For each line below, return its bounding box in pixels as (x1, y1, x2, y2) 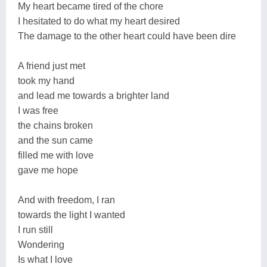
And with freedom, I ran (18, 194, 115, 205)
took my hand (18, 75, 74, 86)
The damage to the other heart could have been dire (18, 30, 236, 41)
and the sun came (18, 135, 93, 145)
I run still (18, 224, 53, 235)
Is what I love (18, 254, 73, 265)
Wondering (18, 239, 64, 250)
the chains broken (18, 120, 93, 131)
